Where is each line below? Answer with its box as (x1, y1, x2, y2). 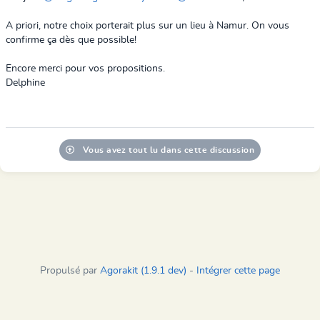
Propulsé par (40, 266, 100, 276)
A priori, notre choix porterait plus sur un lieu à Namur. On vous (6, 21, 289, 31)
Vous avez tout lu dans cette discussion (80, 146, 255, 154)
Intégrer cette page (196, 266, 280, 276)
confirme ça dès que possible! (6, 35, 136, 45)
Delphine (6, 78, 45, 88)
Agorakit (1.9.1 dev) (100, 266, 186, 276)
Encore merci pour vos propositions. (6, 64, 165, 74)
